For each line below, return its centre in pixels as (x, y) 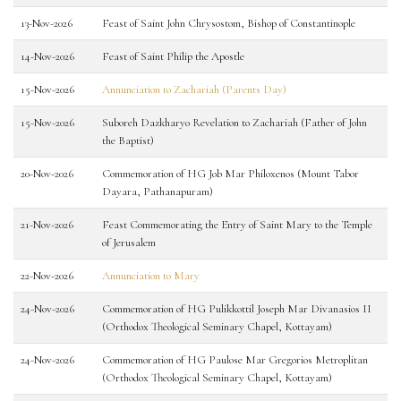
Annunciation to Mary (151, 276)
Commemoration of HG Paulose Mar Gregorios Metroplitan (235, 360)
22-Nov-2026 (47, 276)
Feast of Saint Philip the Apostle (173, 56)
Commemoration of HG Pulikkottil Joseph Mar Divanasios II (237, 309)
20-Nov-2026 (47, 174)
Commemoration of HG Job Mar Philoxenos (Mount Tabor (230, 174)
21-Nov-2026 (47, 225)
